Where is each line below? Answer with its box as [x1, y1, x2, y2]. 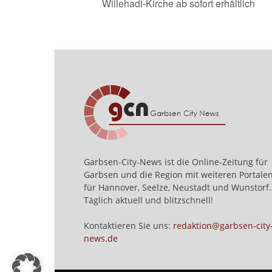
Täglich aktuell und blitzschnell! [84, 194, 213, 206]
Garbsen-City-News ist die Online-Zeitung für [84, 155, 268, 168]
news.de [84, 232, 118, 244]
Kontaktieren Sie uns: [84, 219, 173, 231]
